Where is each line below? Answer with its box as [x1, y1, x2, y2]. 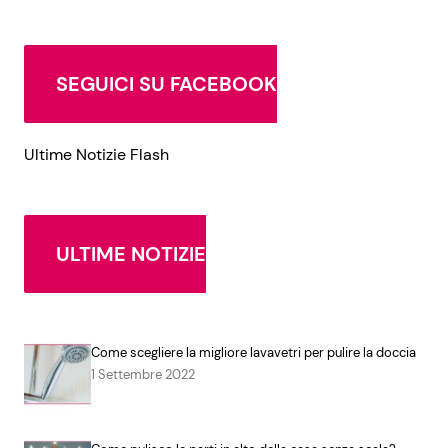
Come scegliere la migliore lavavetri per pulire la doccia [90, 344, 416, 362]
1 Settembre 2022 [90, 366, 195, 384]
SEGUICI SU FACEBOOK [56, 71, 277, 98]
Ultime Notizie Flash [24, 144, 169, 166]
